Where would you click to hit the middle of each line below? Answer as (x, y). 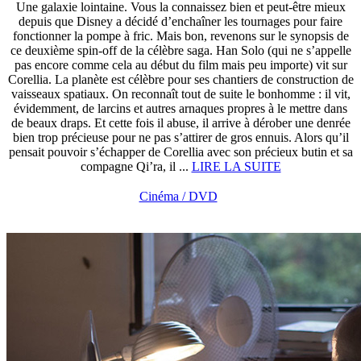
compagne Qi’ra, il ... (136, 166)
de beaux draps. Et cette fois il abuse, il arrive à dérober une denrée (180, 123)
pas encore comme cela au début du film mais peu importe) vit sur (180, 65)
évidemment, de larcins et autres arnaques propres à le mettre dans (180, 108)
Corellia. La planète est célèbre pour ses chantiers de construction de (180, 79)
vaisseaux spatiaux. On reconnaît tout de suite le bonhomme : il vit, (180, 94)
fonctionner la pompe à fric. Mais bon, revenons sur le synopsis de (180, 36)
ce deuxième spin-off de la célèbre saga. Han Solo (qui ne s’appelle (180, 50)
